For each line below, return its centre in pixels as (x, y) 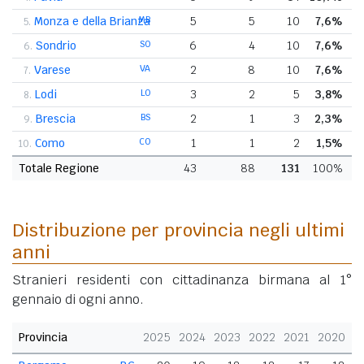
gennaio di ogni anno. (78, 299)
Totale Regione (59, 168)
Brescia (56, 118)
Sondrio (56, 45)
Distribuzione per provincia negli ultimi (178, 230)
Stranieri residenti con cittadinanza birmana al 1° (182, 279)
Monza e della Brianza (92, 21)
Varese (52, 69)
